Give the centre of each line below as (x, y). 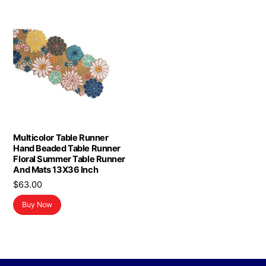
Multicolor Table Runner (61, 138)
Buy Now (37, 205)
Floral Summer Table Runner (69, 159)
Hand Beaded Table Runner (67, 149)
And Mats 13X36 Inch (56, 170)
